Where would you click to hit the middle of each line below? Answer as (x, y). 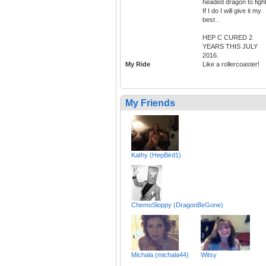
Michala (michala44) (160, 255)
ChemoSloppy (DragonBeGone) (177, 205)
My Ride (138, 64)
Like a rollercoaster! (231, 64)
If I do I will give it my (232, 11)
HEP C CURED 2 (227, 38)
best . (210, 20)
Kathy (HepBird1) (156, 155)
